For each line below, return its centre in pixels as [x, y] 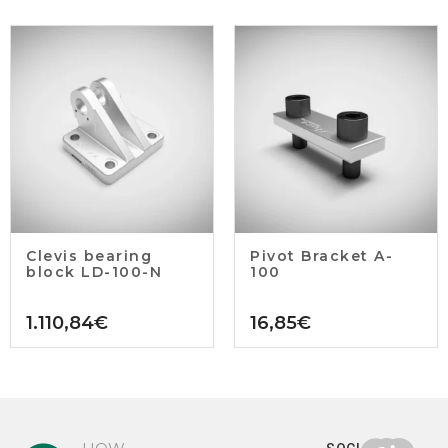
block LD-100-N [94, 272]
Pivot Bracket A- [321, 256]
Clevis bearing [89, 256]
